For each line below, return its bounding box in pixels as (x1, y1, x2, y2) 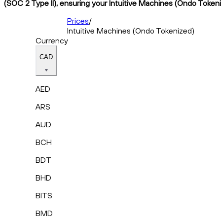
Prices (67, 15, 89, 26)
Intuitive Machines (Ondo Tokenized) (67, 25, 194, 36)
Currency (36, 35, 68, 45)
